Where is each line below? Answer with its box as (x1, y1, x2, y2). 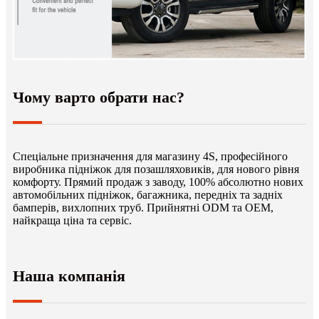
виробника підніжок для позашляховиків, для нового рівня (13, 163, 299, 176)
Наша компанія (13, 267, 125, 286)
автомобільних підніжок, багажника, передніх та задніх (13, 189, 283, 202)
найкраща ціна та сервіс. (13, 214, 132, 227)
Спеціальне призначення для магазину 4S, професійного (13, 150, 288, 163)
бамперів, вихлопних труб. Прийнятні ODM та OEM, (13, 202, 273, 214)
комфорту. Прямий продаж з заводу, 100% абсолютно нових (13, 176, 303, 189)
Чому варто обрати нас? (13, 88, 184, 107)
